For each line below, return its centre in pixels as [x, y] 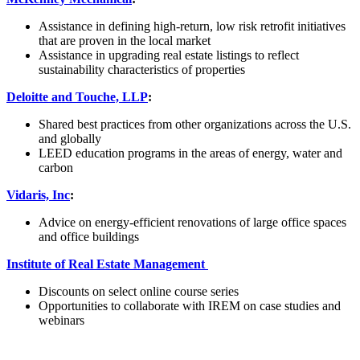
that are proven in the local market [125, 40]
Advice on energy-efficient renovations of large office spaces [192, 222]
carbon [56, 167]
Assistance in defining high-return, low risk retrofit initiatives [192, 26]
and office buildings [89, 236]
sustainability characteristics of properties [142, 69]
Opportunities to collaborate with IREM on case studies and [190, 305]
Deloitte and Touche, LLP [77, 96]
